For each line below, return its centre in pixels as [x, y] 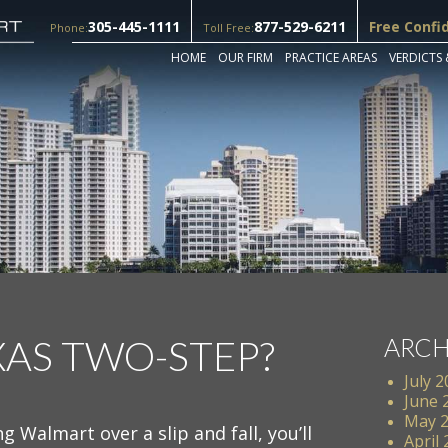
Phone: [69, 27]
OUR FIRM [245, 58]
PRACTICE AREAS [331, 58]
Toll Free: [228, 27]
